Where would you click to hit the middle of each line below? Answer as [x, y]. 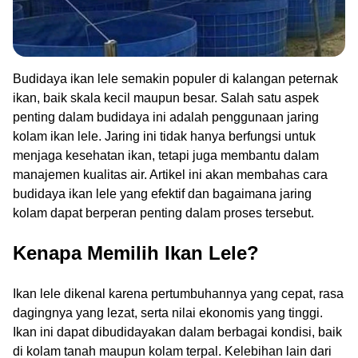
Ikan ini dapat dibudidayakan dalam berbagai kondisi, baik [177, 332]
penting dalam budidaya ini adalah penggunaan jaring [166, 117]
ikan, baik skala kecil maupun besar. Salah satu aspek [166, 97]
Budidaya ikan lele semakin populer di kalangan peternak [175, 78]
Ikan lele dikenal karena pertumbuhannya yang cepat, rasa [178, 294]
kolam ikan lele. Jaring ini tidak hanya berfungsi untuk [164, 136]
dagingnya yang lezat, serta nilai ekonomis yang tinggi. [168, 313]
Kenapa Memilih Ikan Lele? [136, 253]
